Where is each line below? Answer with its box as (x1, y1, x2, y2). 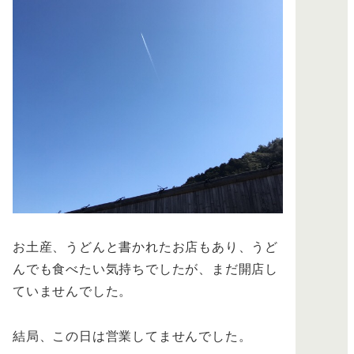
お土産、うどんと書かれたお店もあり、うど (13, 237, 278, 256)
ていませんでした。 (13, 281, 133, 300)
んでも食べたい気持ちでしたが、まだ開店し (13, 259, 278, 278)
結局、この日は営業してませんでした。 (13, 326, 252, 345)
